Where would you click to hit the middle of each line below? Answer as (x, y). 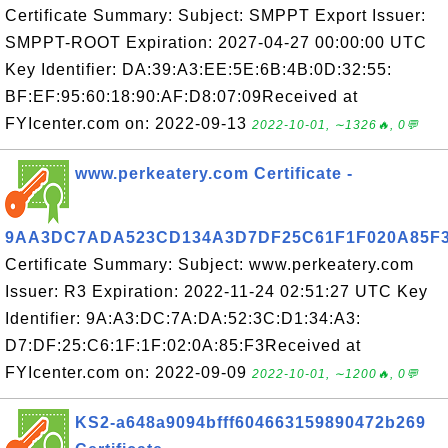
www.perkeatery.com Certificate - (214, 173)
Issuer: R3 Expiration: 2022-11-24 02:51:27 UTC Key (216, 291)
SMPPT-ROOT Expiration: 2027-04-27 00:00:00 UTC (216, 42)
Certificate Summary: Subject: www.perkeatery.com (209, 264)
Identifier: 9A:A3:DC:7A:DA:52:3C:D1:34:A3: (183, 318)
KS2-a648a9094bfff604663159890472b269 (250, 422)
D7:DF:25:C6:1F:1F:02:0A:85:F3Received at (183, 345)
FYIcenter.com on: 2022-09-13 (128, 123)
